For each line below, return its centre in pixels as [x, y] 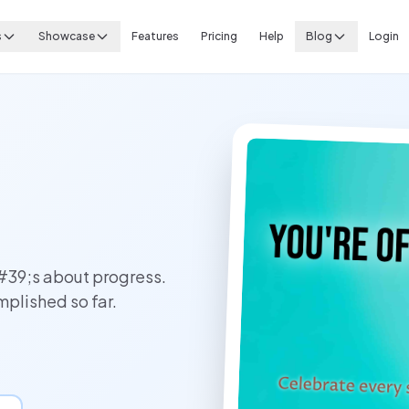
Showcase [66, 36]
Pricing [219, 36]
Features [155, 36]
